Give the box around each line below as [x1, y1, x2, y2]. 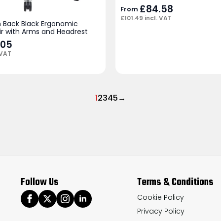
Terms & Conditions [137, 174, 214, 190]
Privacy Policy [137, 206, 184, 216]
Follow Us [21, 174, 59, 190]
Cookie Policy [137, 192, 184, 202]
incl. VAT [143, 14, 172, 23]
